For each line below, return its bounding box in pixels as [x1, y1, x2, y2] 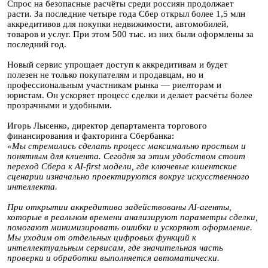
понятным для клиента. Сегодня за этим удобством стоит [7, 151, 245, 161]
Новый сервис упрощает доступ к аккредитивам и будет [7, 60, 228, 69]
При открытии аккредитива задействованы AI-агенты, [7, 202, 232, 212]
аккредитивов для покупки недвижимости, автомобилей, [7, 19, 229, 29]
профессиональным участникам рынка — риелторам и [7, 80, 221, 90]
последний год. [7, 39, 66, 49]
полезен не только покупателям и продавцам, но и [7, 70, 203, 80]
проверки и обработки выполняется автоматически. [7, 253, 222, 263]
